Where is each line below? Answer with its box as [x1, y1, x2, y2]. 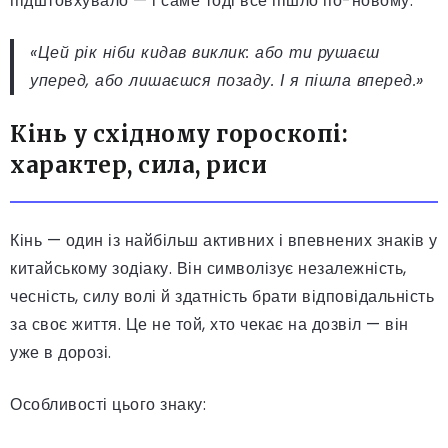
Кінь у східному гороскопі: [10, 119, 348, 148]
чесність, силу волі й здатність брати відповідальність [10, 284, 434, 308]
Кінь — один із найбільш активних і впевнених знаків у [10, 228, 438, 252]
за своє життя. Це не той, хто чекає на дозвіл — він [10, 312, 409, 336]
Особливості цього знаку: [10, 392, 206, 416]
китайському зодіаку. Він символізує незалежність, [10, 256, 407, 280]
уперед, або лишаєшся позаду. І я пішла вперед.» [30, 68, 424, 92]
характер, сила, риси [10, 150, 267, 179]
